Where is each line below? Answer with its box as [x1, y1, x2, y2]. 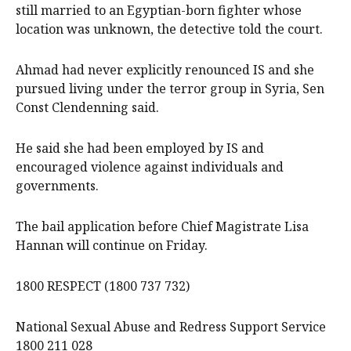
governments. [16, 177, 102, 195]
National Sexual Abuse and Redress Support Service [16, 318, 326, 336]
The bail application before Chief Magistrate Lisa [16, 218, 309, 236]
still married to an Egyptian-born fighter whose [16, 2, 302, 20]
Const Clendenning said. [16, 99, 162, 117]
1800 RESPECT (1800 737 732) [16, 277, 190, 295]
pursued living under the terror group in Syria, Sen [16, 80, 324, 98]
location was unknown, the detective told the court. [16, 20, 326, 38]
